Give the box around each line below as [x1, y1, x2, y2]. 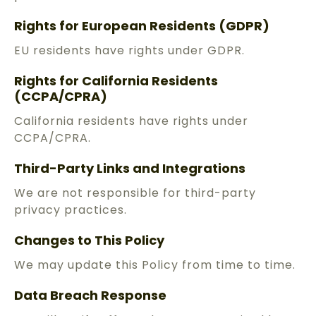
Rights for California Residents [14, 72, 218, 90]
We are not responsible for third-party [14, 185, 256, 202]
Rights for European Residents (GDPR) [14, 17, 269, 35]
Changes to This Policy [14, 231, 164, 250]
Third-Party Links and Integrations [14, 159, 245, 178]
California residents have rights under [14, 113, 248, 130]
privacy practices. [14, 202, 127, 219]
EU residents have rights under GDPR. [14, 42, 245, 59]
